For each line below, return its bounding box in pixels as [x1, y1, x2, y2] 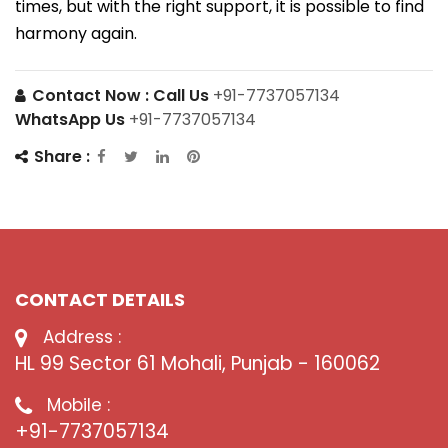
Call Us [153, 83, 213, 107]
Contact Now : [28, 83, 149, 107]
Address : [38, 325, 121, 350]
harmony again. [15, 22, 137, 46]
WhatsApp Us [15, 108, 129, 132]
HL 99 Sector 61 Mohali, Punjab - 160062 [15, 350, 380, 378]
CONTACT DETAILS [15, 287, 185, 313]
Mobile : [42, 393, 110, 418]
